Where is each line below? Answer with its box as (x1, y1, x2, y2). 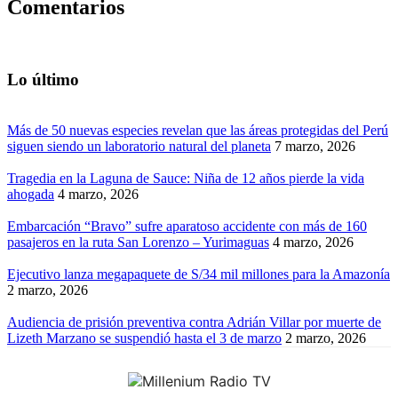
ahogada (7, 186, 54, 202)
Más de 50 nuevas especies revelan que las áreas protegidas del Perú (7, 122, 388, 138)
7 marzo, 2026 (275, 138, 355, 154)
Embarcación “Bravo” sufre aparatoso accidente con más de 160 (7, 218, 367, 234)
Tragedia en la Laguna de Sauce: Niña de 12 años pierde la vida (7, 170, 364, 186)
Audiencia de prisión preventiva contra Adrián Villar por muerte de (7, 314, 381, 330)
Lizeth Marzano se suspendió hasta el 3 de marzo (7, 330, 282, 346)
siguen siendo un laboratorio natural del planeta (7, 138, 271, 154)
